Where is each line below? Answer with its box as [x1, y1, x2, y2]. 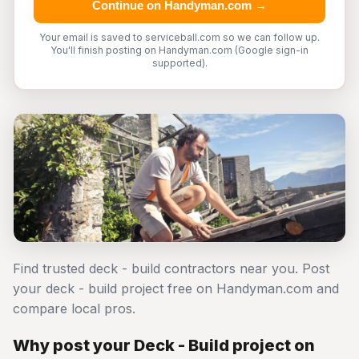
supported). [151, 57, 208, 69]
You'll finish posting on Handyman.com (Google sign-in [50, 44, 309, 56]
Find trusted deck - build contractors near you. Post [13, 260, 329, 276]
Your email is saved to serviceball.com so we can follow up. [39, 31, 320, 43]
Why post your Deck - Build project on [13, 336, 315, 355]
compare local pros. [13, 301, 135, 317]
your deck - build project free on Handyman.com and [13, 280, 339, 296]
